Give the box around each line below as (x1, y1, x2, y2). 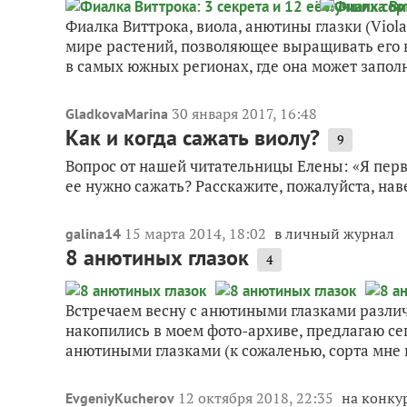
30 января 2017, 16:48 (172, 104, 317, 124)
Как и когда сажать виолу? (65, 124, 320, 153)
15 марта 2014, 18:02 (124, 223, 270, 244)
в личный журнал (274, 223, 394, 244)
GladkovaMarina (65, 104, 168, 124)
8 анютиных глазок (65, 243, 249, 273)
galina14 (65, 224, 121, 243)
